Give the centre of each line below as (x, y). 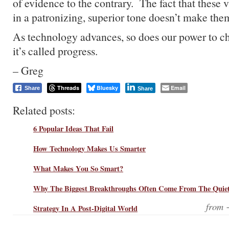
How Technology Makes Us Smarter (89, 148)
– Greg (28, 70)
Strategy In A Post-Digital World (85, 208)
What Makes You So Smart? (78, 168)
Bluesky (107, 88)
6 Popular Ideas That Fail (73, 128)
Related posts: (44, 110)
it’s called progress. (55, 51)
